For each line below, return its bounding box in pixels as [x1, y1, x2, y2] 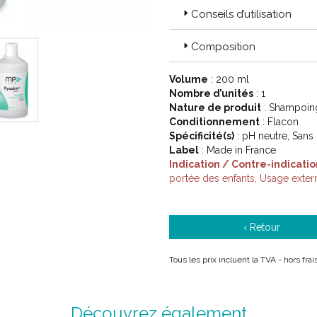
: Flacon [260, 116, 299, 127]
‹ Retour [243, 221, 281, 233]
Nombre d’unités [169, 88, 253, 99]
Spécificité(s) [169, 130, 234, 142]
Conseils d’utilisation [191, 8, 292, 21]
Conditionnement [169, 116, 260, 127]
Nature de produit [169, 102, 261, 113]
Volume [169, 74, 208, 85]
